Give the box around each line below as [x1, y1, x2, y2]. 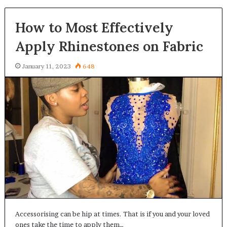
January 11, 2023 [21, 62, 71, 70]
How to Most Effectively [15, 18, 173, 36]
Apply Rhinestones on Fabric [15, 37, 203, 55]
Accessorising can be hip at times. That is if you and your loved [15, 209, 210, 218]
